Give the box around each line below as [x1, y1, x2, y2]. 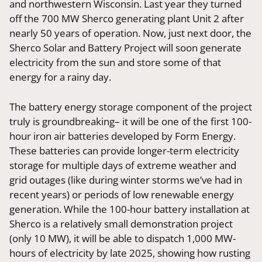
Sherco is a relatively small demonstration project [9, 216, 233, 230]
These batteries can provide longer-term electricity [9, 143, 240, 157]
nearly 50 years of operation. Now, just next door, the [9, 26, 252, 40]
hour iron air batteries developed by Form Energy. [9, 129, 236, 143]
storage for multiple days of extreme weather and [9, 158, 237, 172]
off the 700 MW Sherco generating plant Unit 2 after [9, 12, 244, 26]
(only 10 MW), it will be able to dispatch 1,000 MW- [9, 231, 236, 245]
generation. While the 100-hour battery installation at [9, 202, 250, 216]
